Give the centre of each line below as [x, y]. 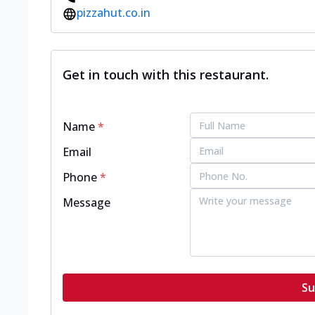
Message [86, 203]
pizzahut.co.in [114, 13]
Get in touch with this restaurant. [166, 75]
